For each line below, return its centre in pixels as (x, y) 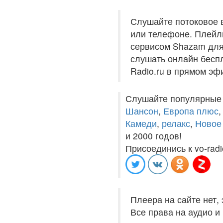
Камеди (141, 123)
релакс (176, 123)
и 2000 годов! (154, 136)
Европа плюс (191, 111)
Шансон (142, 111)
